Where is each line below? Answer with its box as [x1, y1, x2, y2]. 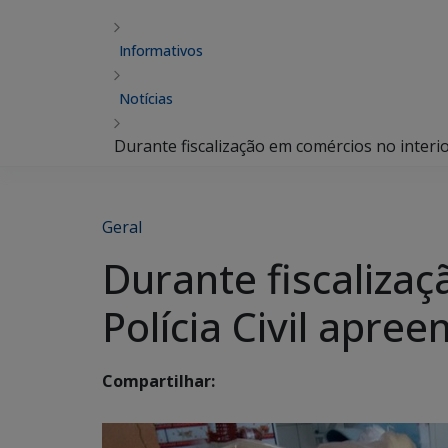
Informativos [119, 41, 203, 60]
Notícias [119, 89, 173, 108]
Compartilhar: [102, 370, 215, 393]
